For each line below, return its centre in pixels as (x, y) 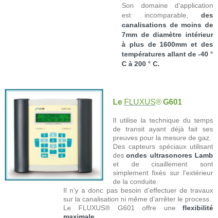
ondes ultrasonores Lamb (170, 155)
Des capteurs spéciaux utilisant (163, 146)
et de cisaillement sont (163, 164)
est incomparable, (155, 15)
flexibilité (198, 208)
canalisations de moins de (167, 25)
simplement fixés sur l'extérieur (163, 173)
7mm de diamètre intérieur (167, 34)
